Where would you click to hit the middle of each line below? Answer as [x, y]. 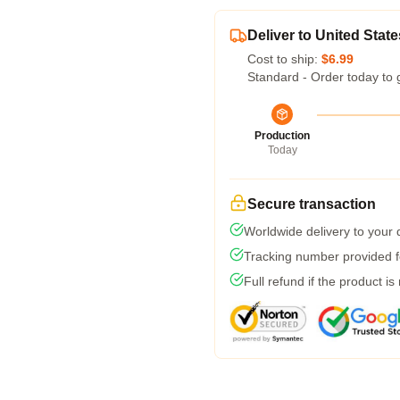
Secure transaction [312, 204]
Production [282, 136]
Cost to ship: [284, 59]
